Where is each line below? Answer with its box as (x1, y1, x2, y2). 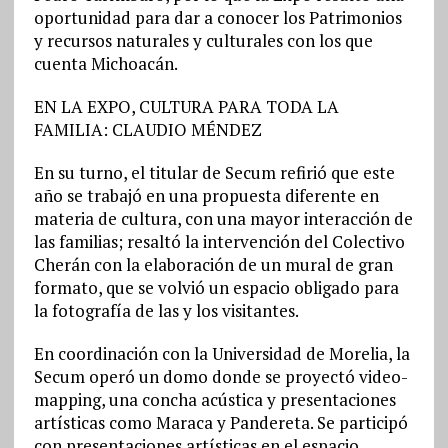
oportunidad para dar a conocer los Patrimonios (33, 6, 402, 29)
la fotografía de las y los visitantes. (33, 299, 299, 322)
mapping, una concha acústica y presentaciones (33, 388, 396, 411)
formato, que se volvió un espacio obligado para (33, 276, 399, 299)
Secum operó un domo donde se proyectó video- (33, 365, 408, 388)
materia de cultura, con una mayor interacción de (33, 207, 413, 230)
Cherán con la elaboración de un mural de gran (33, 253, 393, 276)
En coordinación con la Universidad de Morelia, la (33, 342, 410, 365)
